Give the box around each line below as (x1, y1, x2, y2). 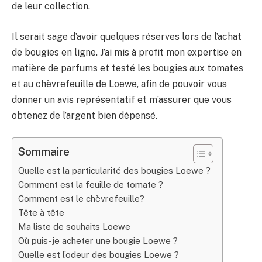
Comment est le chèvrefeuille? (18, 194, 144, 204)
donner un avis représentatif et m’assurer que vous (12, 94, 232, 105)
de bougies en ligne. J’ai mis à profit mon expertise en (12, 46, 242, 58)
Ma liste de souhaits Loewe (18, 222, 130, 232)
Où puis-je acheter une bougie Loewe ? (18, 236, 178, 246)
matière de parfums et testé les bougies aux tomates (12, 62, 243, 74)
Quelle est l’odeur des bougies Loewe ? (18, 250, 179, 260)
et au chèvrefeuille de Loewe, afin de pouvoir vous (12, 78, 227, 89)
